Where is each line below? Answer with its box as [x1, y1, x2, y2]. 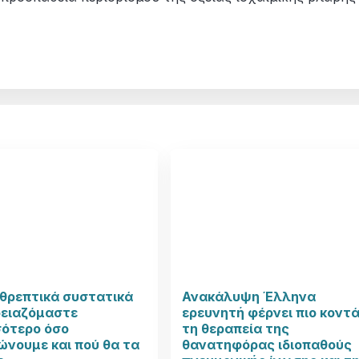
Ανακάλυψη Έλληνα [182, 288, 317, 305]
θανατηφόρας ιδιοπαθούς [182, 337, 353, 353]
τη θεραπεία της [182, 321, 290, 337]
